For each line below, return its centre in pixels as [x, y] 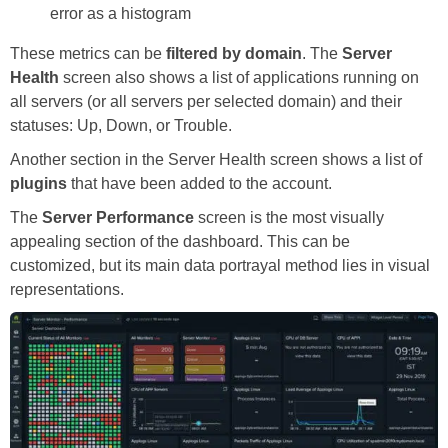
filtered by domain [234, 53]
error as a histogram [120, 13]
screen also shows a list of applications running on [239, 77]
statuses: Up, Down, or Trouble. [121, 125]
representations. [67, 289]
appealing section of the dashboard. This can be [180, 241]
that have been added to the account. [199, 183]
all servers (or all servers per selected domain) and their [206, 101]
